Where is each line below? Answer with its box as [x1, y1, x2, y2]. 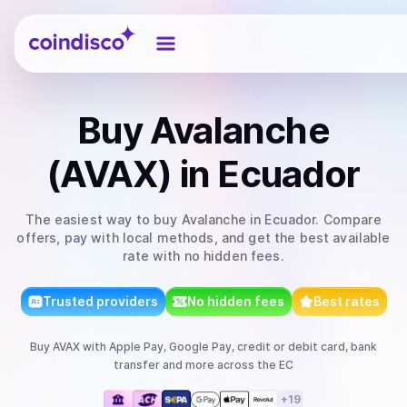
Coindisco [28, 21, 94, 39]
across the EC [214, 358, 293, 372]
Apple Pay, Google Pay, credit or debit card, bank [109, 340, 377, 353]
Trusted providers [42, 293, 158, 309]
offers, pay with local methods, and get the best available [16, 230, 391, 245]
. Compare [315, 212, 382, 227]
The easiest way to [25, 212, 154, 227]
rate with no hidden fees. [123, 248, 284, 263]
